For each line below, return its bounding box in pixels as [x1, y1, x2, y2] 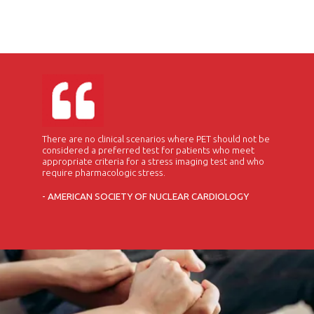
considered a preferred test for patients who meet [42, 145, 254, 156]
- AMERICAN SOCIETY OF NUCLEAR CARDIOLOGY [42, 191, 249, 202]
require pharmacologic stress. [42, 168, 165, 178]
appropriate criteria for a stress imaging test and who [42, 156, 264, 167]
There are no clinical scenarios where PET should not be [42, 134, 270, 144]
